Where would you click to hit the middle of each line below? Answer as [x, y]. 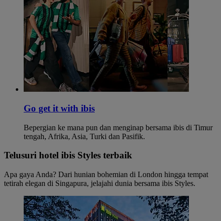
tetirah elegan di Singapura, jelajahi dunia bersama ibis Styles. [100, 184]
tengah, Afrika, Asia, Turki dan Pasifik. [84, 136]
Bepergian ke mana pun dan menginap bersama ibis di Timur [118, 127]
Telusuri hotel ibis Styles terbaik [68, 155]
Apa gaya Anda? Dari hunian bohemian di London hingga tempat [106, 175]
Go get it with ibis [59, 108]
